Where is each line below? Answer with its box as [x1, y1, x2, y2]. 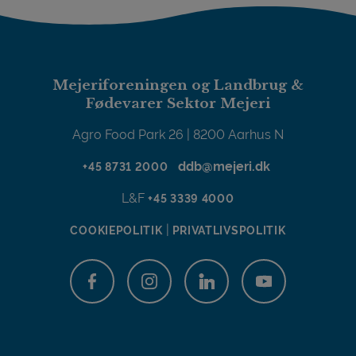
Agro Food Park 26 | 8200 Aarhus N [72, 126, 284, 142]
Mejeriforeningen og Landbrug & [52, 76, 304, 94]
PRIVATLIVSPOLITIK [172, 223, 286, 237]
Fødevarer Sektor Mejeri [86, 95, 270, 112]
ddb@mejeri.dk [177, 158, 273, 174]
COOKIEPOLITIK [70, 223, 163, 237]
